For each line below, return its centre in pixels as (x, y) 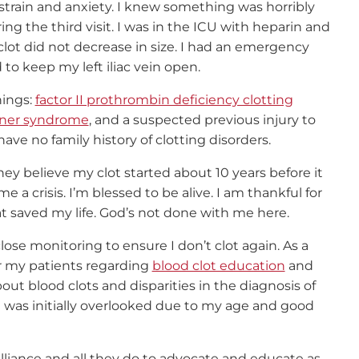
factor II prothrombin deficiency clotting (164, 99)
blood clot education (218, 265)
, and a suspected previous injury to (202, 119)
